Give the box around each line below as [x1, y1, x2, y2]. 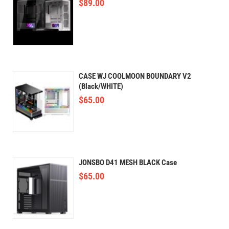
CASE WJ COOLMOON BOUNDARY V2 [79, 71, 192, 81]
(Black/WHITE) [79, 81, 124, 91]
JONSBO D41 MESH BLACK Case [79, 158, 177, 168]
